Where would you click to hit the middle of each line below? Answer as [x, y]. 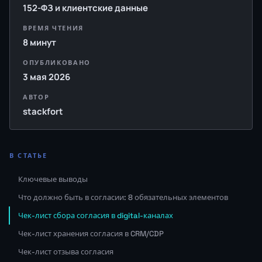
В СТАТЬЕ [29, 155]
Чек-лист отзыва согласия [66, 251]
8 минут [39, 42]
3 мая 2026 [46, 77]
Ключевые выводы [53, 179]
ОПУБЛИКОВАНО [57, 62]
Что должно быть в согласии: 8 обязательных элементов [123, 197]
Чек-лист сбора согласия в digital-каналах [96, 215]
